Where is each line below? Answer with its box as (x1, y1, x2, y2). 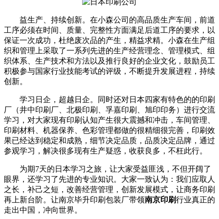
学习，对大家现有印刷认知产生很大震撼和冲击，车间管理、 (4, 115, 215, 124)
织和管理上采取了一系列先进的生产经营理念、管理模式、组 (4, 46, 215, 55)
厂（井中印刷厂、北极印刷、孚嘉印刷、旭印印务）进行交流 (4, 105, 215, 114)
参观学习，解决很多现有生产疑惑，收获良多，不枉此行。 (4, 146, 207, 155)
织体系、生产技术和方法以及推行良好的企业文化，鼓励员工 (4, 56, 215, 65)
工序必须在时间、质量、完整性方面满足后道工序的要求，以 (4, 25, 215, 34)
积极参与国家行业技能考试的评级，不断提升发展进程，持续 (4, 66, 215, 75)
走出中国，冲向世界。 (4, 205, 82, 214)
